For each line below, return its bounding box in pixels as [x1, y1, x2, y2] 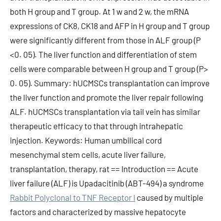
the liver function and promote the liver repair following [10, 92, 203, 102]
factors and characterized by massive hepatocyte [10, 207, 186, 217]
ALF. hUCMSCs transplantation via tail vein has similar [10, 107, 200, 116]
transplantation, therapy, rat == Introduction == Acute [10, 164, 198, 174]
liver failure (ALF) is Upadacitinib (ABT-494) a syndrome [10, 178, 204, 188]
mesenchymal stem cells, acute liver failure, [10, 149, 166, 159]
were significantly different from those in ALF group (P [10, 35, 201, 45]
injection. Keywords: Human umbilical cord [10, 135, 162, 145]
